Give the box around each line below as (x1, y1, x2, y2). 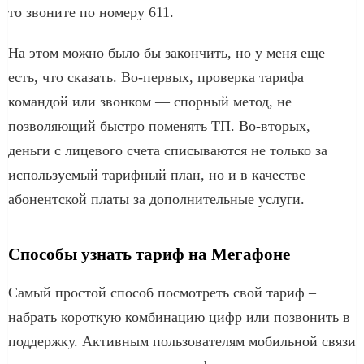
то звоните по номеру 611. (8, 3, 174, 20)
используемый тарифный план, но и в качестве (8, 166, 305, 183)
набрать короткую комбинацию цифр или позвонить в (8, 308, 350, 325)
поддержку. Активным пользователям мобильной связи (8, 332, 356, 349)
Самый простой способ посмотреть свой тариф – (8, 284, 316, 301)
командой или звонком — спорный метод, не (8, 93, 292, 110)
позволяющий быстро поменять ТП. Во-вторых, (8, 117, 310, 134)
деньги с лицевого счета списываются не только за (8, 141, 327, 158)
